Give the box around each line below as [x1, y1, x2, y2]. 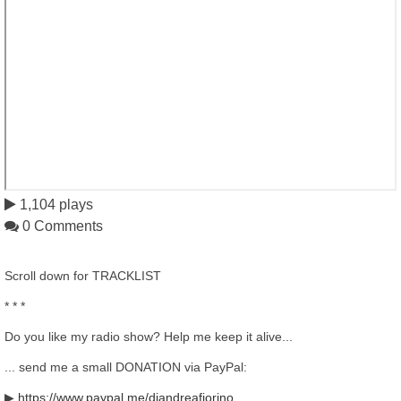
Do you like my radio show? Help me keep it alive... [4, 329, 293, 344]
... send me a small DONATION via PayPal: [4, 360, 247, 374]
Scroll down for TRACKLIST [4, 269, 161, 283]
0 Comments [19, 218, 103, 234]
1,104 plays [16, 197, 93, 212]
